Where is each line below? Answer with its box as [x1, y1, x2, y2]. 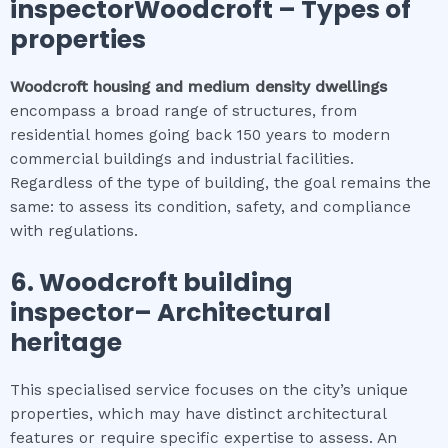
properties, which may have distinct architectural [10, 404, 386, 423]
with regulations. [10, 222, 138, 241]
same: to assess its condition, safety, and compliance [10, 198, 411, 217]
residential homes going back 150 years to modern [10, 126, 390, 145]
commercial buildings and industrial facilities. [10, 150, 354, 169]
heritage [10, 324, 122, 360]
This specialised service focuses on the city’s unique [10, 380, 408, 399]
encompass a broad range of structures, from [10, 102, 357, 121]
